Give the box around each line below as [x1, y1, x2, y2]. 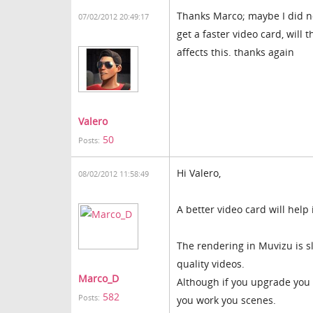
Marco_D [78, 272, 119, 285]
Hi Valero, [177, 166, 221, 180]
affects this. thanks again [177, 45, 294, 59]
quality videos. [177, 257, 245, 270]
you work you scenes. [177, 293, 276, 307]
